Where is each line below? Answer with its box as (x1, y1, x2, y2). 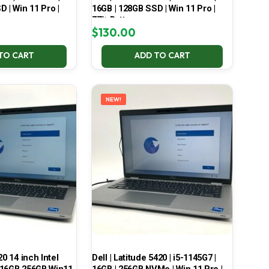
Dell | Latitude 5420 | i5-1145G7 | (91, 252, 216, 264)
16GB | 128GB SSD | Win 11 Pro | (91, 3, 216, 14)
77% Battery (91, 14, 138, 26)
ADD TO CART (134, 50, 190, 61)
